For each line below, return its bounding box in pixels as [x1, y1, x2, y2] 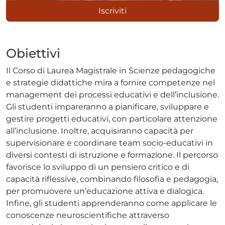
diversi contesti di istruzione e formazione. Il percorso [6, 150, 218, 160]
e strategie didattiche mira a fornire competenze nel [6, 78, 215, 87]
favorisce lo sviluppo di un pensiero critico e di [6, 162, 189, 172]
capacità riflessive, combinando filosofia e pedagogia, [6, 174, 218, 184]
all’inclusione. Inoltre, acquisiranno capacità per [6, 126, 193, 136]
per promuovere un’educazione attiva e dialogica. [6, 186, 204, 196]
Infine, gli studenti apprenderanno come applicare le [6, 198, 217, 208]
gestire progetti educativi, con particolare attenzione [6, 114, 217, 124]
